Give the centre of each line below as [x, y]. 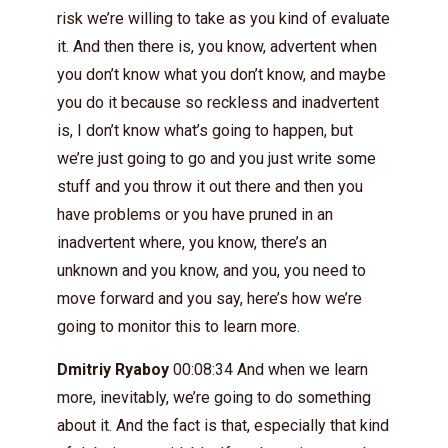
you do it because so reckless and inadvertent [218, 102]
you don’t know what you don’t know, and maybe [221, 74]
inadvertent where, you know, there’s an [192, 242]
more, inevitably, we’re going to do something [214, 397]
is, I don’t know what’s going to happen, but [205, 130]
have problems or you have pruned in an [195, 214]
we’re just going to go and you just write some [216, 158]
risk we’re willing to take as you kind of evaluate [223, 18]
